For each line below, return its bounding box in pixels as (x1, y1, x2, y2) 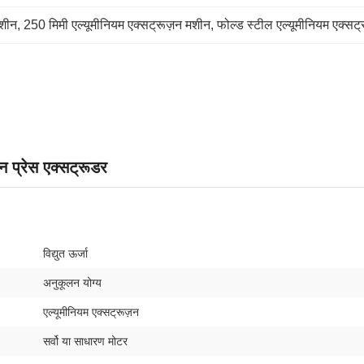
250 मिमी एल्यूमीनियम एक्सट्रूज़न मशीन (24, 18, 210, 32)
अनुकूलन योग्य (43, 276, 102, 289)
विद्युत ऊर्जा (43, 247, 88, 260)
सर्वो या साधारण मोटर (43, 335, 128, 348)
